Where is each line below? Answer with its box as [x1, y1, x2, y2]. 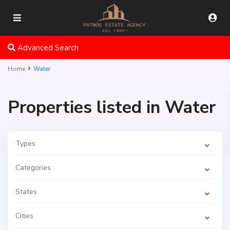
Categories [15, 163, 51, 172]
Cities [15, 211, 33, 221]
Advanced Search [15, 43, 79, 53]
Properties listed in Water [8, 95, 216, 119]
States [15, 187, 37, 197]
